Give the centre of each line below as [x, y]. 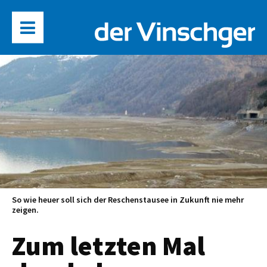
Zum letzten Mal [108, 246]
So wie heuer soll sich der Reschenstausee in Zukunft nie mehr [128, 200]
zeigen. [25, 210]
